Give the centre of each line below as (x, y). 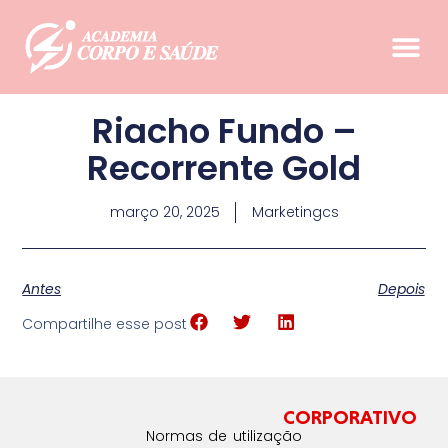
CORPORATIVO (350, 417)
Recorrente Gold (224, 167)
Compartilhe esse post (105, 323)
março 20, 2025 (164, 211)
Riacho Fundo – (224, 130)
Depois (401, 289)
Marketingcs (295, 211)
